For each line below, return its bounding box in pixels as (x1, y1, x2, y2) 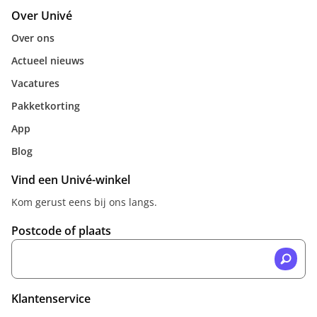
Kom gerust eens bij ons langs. (11, 195, 157, 209)
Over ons (11, 31, 54, 45)
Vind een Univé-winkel (11, 172, 130, 188)
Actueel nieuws (11, 54, 84, 67)
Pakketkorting (11, 99, 80, 113)
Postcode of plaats (11, 223, 111, 238)
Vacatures (11, 76, 59, 90)
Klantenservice (11, 291, 91, 306)
